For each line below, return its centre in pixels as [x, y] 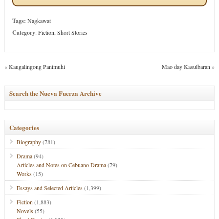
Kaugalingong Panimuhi [37, 66]
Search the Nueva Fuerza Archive [55, 93]
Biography [29, 142]
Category [23, 33]
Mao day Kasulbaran [186, 66]
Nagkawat [39, 21]
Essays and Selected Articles [49, 188]
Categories [24, 127]
